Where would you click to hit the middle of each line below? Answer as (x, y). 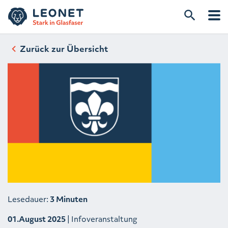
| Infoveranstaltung (101, 219)
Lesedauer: (29, 199)
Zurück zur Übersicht (64, 49)
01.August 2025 (37, 219)
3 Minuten (69, 199)
